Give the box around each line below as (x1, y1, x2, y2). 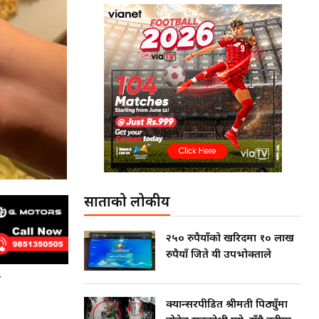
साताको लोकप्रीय (84, 194, 170, 212)
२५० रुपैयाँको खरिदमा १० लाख (166, 232, 294, 246)
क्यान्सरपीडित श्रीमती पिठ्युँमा (166, 298, 288, 313)
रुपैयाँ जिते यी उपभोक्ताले (166, 249, 271, 262)
